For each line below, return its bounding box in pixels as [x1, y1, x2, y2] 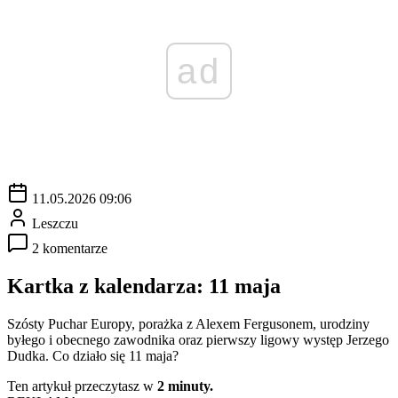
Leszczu [32, 215, 78, 231]
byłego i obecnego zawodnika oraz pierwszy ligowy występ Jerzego [7, 331, 389, 347]
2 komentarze [32, 240, 107, 256]
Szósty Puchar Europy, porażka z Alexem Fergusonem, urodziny [7, 315, 370, 331]
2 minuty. [157, 378, 213, 394]
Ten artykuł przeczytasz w [7, 378, 157, 394]
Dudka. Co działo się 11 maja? [7, 347, 179, 363]
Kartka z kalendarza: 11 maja [7, 274, 281, 298]
